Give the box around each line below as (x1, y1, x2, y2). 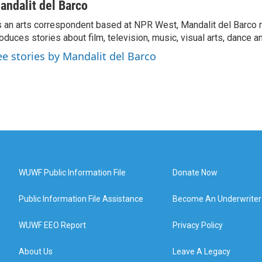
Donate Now (173, 168, 218, 177)
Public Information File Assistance (19, 194, 143, 204)
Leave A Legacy (173, 247, 231, 256)
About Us (19, 247, 53, 256)
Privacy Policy (173, 220, 223, 230)
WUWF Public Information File (19, 168, 126, 177)
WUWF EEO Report (19, 220, 86, 230)
